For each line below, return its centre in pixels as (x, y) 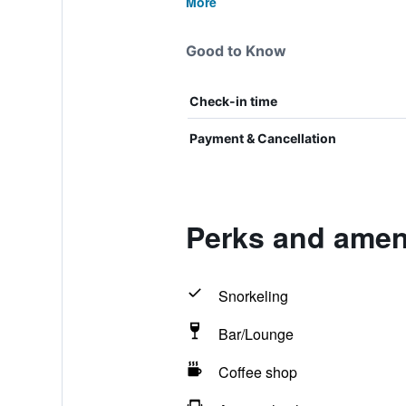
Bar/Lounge (256, 334)
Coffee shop (257, 372)
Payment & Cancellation (262, 138)
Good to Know (236, 51)
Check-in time (233, 101)
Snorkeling (253, 296)
